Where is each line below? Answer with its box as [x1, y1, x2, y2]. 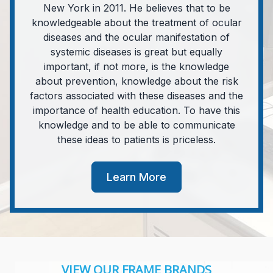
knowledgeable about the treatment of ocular [31, 16, 242, 29]
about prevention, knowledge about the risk [35, 74, 238, 87]
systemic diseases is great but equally [51, 45, 222, 58]
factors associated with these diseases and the [30, 89, 243, 102]
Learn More [107, 170, 166, 183]
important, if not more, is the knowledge [44, 60, 229, 73]
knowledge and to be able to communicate [38, 118, 235, 131]
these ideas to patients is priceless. [57, 133, 216, 146]
